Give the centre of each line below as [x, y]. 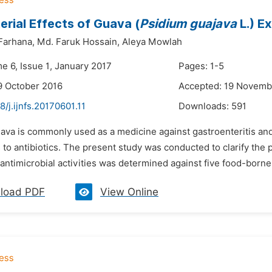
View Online [129, 192]
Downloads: [205, 106]
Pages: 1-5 [201, 66]
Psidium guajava [188, 24]
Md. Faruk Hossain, [78, 42]
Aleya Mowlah [152, 42]
